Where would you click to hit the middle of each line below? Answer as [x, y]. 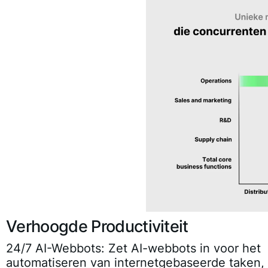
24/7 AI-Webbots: [55, 248]
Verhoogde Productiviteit [97, 226]
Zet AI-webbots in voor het [183, 248]
